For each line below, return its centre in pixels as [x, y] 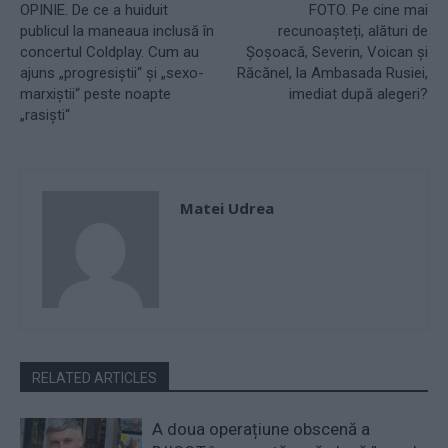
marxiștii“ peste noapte [95, 94]
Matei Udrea [227, 208]
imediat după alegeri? [358, 94]
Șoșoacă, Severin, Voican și [336, 52]
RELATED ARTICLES [94, 378]
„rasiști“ [45, 115]
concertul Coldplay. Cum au [109, 52]
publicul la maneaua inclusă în [117, 31]
